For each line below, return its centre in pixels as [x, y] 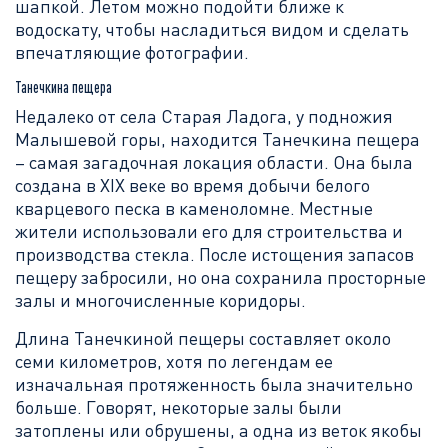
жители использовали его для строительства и [209, 231]
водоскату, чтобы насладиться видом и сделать [212, 29]
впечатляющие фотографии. [132, 52]
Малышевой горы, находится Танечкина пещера [217, 139]
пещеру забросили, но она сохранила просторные [220, 277]
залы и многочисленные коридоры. [160, 300]
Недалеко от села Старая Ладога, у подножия [204, 116]
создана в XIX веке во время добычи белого [192, 185]
